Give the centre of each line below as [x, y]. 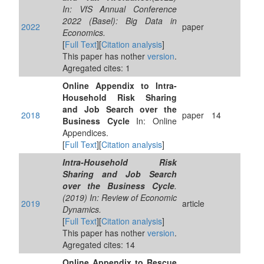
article [193, 203]
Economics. [84, 32]
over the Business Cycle [118, 186]
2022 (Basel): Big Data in [120, 21]
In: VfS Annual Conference [120, 9]
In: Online [153, 121]
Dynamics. [82, 209]
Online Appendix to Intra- [120, 85]
